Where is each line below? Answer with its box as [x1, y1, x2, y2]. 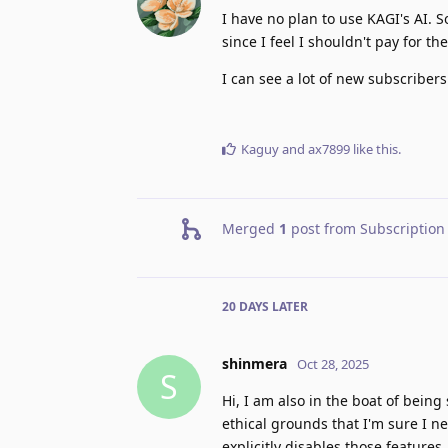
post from [287, 218, 360, 238]
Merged [222, 218, 279, 238]
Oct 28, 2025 [297, 354, 369, 373]
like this [350, 139, 398, 158]
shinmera [222, 353, 287, 373]
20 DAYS [222, 297, 269, 315]
